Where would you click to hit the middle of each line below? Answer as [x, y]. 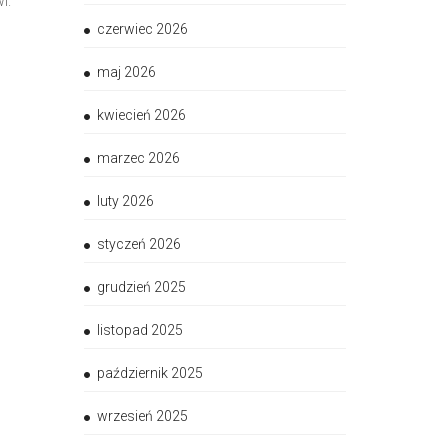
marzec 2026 [138, 158]
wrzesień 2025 [142, 416]
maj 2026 [126, 72]
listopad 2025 [139, 330]
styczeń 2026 [138, 244]
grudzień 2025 [141, 287]
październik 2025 [149, 373]
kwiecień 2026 [141, 115]
